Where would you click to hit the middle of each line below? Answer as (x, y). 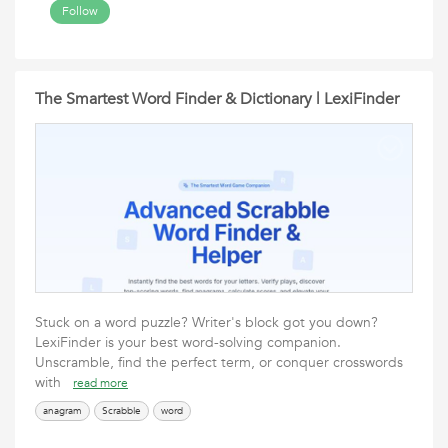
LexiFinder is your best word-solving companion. (188, 342)
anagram (62, 411)
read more (100, 383)
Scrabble (121, 411)
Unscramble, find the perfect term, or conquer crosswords (219, 362)
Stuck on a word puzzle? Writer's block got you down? (206, 322)
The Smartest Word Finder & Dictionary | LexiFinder (217, 99)
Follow (80, 11)
